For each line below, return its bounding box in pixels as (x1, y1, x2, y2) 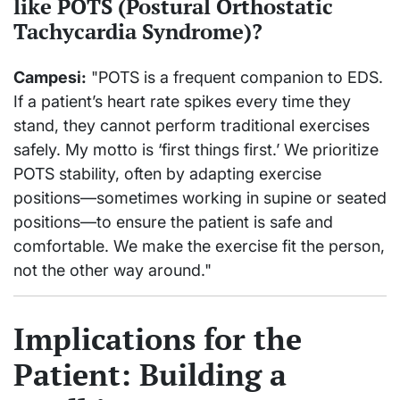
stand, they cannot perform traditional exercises (13, 116, 370, 136)
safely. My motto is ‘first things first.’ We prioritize (13, 140, 379, 160)
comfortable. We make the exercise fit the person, (13, 237, 385, 256)
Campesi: (13, 68, 87, 87)
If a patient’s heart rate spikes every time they (13, 92, 351, 112)
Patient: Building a (13, 354, 287, 396)
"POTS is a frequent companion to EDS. (87, 68, 383, 87)
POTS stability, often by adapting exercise (13, 164, 321, 184)
